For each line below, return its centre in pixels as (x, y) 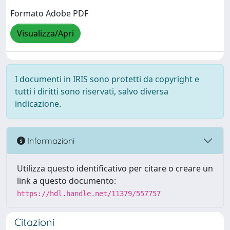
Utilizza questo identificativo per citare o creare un (115, 168)
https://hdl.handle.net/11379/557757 (89, 194)
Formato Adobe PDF (49, 14)
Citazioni (34, 222)
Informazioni (50, 140)
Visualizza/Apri (45, 34)
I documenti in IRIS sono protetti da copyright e (107, 79)
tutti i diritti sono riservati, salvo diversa (92, 91)
